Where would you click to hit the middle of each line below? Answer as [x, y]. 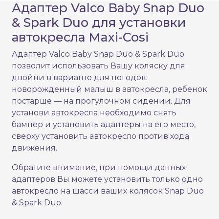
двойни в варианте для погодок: [80, 78]
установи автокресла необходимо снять [94, 113]
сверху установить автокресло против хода [100, 136]
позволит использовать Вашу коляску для [99, 66]
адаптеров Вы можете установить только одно [107, 179]
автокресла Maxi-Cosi [80, 37]
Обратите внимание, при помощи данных [99, 168]
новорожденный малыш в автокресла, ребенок [109, 89]
